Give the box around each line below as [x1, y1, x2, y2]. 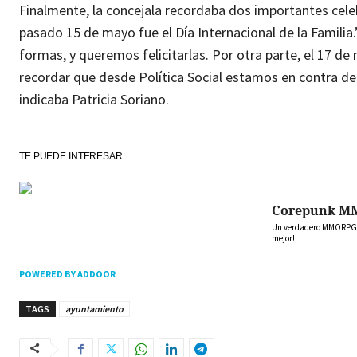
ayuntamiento [65, 302, 124, 315]
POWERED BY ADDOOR [19, 268, 116, 280]
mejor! [272, 232, 295, 244]
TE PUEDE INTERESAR [19, 150, 123, 162]
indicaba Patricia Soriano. [19, 89, 169, 108]
